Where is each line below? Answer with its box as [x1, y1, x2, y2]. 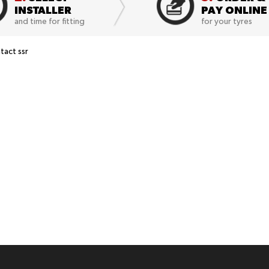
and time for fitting [14, 17, 85, 26]
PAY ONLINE [201, 4, 267, 16]
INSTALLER [14, 4, 72, 16]
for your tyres [201, 17, 252, 26]
